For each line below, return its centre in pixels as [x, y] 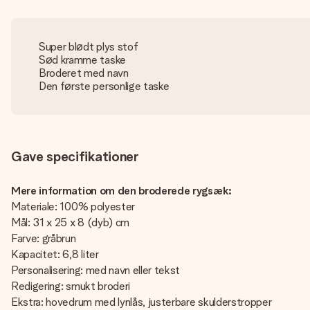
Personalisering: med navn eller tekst [96, 270]
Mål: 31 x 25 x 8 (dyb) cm [70, 222]
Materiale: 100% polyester [73, 207]
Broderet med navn [84, 73]
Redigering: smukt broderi [71, 286]
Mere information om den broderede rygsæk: [121, 191]
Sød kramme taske [82, 60]
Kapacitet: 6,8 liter [55, 254]
